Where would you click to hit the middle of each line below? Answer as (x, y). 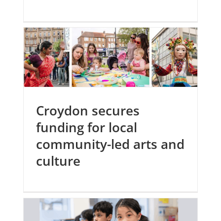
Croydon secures (88, 111)
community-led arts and (110, 144)
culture (58, 161)
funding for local (87, 128)
